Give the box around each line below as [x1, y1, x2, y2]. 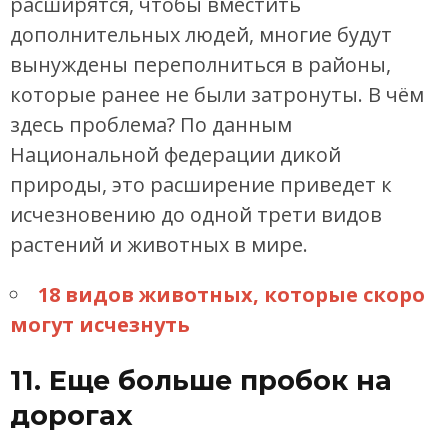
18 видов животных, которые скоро [38, 281, 425, 309]
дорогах [10, 398, 133, 432]
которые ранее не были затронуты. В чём [10, 81, 424, 109]
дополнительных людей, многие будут [10, 21, 392, 49]
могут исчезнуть [10, 311, 190, 339]
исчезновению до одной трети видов [10, 201, 382, 229]
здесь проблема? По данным [10, 111, 292, 139]
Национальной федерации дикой [10, 141, 341, 169]
